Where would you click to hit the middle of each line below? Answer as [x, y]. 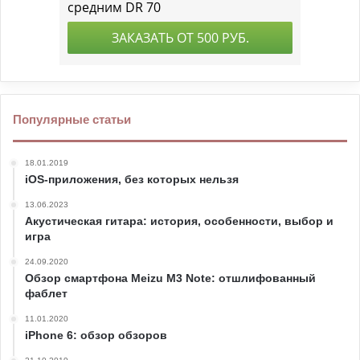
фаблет [46, 293]
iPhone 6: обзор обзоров [96, 335]
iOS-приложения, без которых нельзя [132, 179]
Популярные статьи [72, 119]
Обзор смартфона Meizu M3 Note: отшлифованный [170, 278]
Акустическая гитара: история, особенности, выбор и [179, 221]
